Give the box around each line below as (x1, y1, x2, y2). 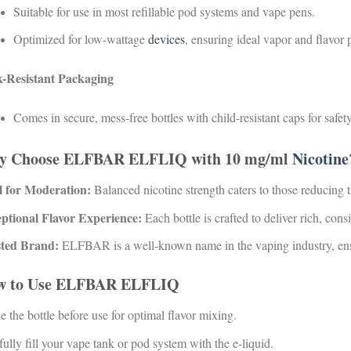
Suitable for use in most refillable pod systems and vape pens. (13, 2, 315, 20)
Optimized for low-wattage (13, 31, 148, 48)
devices (148, 31, 185, 48)
